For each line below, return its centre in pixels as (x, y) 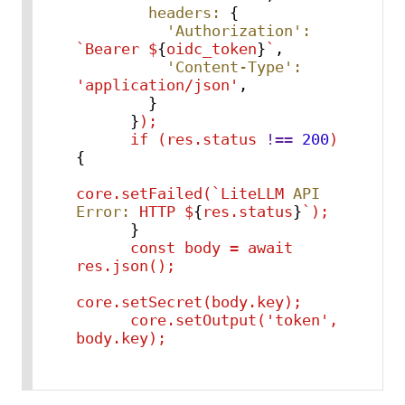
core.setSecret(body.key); (188, 301)
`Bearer (107, 48)
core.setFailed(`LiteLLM (179, 193)
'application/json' (157, 85)
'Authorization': (238, 30)
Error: (103, 211)
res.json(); (125, 265)
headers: (184, 12)
